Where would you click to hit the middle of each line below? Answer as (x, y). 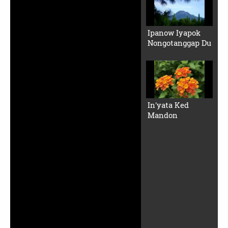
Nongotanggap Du (179, 43)
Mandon (162, 115)
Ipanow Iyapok (174, 33)
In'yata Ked (168, 105)
